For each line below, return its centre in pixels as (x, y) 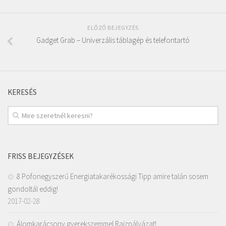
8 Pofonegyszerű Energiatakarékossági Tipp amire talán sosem (112, 177)
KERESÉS (22, 92)
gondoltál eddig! (33, 189)
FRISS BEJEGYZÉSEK (41, 156)
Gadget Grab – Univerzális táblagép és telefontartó (113, 40)
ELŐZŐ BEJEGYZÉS (113, 28)
